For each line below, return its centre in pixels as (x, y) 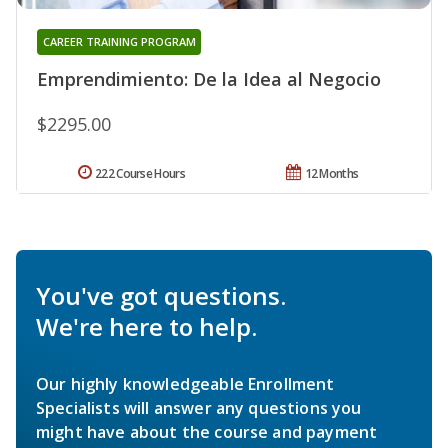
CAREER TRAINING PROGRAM (119, 42)
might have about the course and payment (207, 432)
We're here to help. (146, 327)
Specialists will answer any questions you (199, 408)
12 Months (331, 174)
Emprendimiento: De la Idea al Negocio (209, 79)
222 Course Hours (140, 174)
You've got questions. (161, 296)
